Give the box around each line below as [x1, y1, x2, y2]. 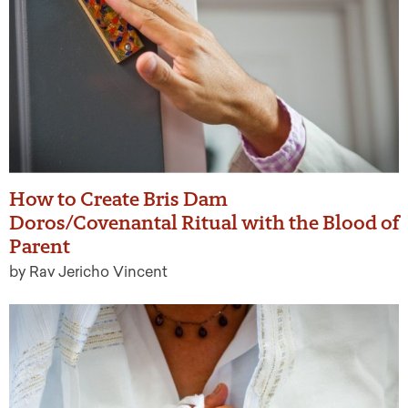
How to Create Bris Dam [9, 186, 228, 211]
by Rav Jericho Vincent [9, 262, 168, 280]
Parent [9, 233, 70, 259]
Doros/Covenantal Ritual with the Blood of [9, 209, 399, 235]
